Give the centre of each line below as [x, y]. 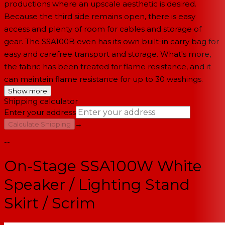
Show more [28, 91]
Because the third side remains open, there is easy [100, 16]
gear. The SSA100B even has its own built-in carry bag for [111, 41]
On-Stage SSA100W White [103, 166]
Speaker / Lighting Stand [97, 185]
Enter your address [40, 112]
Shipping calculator [41, 101]
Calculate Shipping [39, 124]
